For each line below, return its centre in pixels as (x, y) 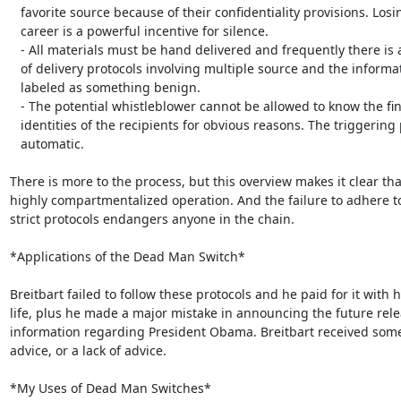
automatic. (15, 143)
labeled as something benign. (15, 87)
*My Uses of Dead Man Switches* (110, 388)
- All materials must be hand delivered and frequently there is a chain (15, 49)
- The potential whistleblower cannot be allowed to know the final (15, 106)
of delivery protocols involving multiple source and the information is (15, 68)
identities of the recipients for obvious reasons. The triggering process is (15, 124)
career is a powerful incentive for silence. (15, 30)
